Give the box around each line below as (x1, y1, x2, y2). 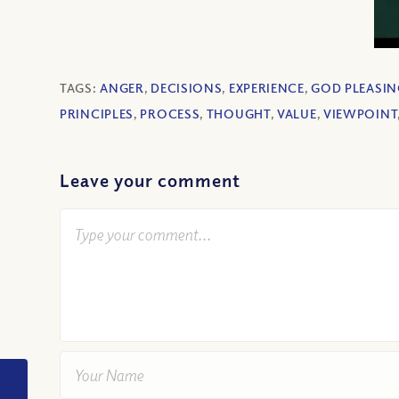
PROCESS (140, 106, 200, 122)
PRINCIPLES (60, 106, 134, 122)
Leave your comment (60, 169, 240, 192)
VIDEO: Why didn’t (31, 381, 139, 395)
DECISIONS (151, 80, 223, 96)
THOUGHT (206, 106, 271, 122)
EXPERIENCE (228, 80, 305, 96)
